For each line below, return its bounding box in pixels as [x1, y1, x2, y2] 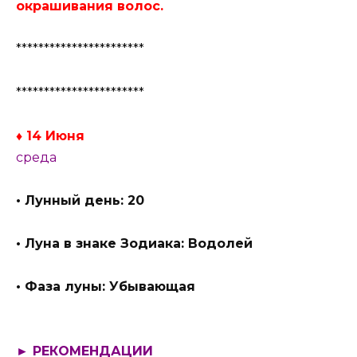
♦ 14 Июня [16, 127, 84, 143]
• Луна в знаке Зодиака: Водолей [16, 236, 253, 252]
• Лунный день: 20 [16, 192, 144, 208]
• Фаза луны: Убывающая [16, 279, 195, 295]
